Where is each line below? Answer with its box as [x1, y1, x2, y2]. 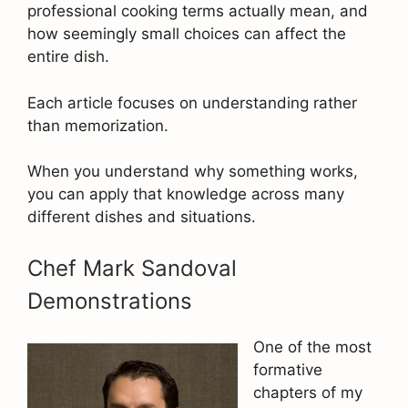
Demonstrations [27, 287, 192, 314]
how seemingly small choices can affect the [27, 25, 346, 44]
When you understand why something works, [27, 162, 358, 181]
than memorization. [27, 116, 168, 135]
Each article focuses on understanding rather [27, 93, 357, 112]
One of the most [253, 337, 372, 356]
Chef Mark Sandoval [27, 254, 237, 281]
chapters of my [253, 382, 362, 402]
